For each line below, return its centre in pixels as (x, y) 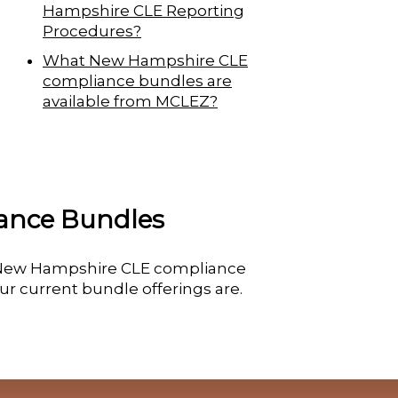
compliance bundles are (137, 80)
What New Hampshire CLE (145, 60)
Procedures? (92, 31)
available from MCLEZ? (130, 101)
